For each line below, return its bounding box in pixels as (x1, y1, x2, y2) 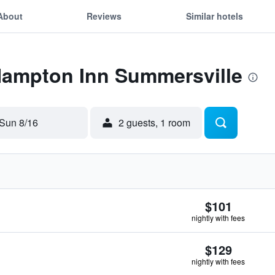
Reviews (87, 9, 122, 22)
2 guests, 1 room (118, 115, 190, 130)
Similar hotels (185, 9, 243, 22)
